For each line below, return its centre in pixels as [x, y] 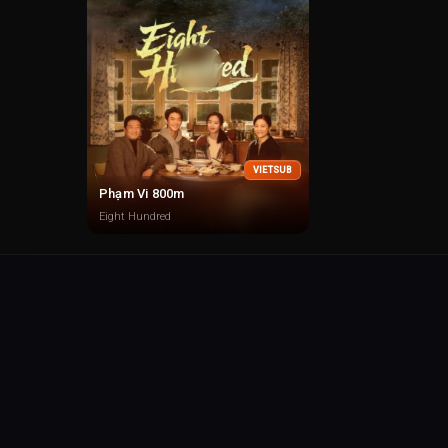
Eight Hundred [135, 216]
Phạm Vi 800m [142, 193]
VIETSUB [272, 170]
